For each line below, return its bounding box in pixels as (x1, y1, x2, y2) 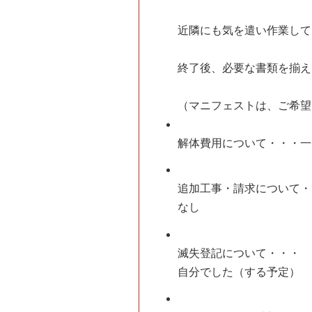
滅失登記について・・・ (178, 247, 301, 259)
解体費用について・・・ (178, 136, 301, 149)
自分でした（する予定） (178, 265, 301, 278)
